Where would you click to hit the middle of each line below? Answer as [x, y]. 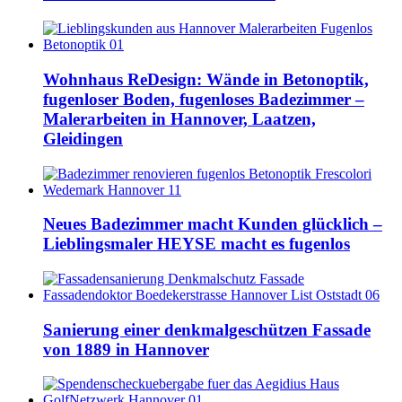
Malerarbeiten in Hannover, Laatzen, [179, 118]
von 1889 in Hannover [126, 349]
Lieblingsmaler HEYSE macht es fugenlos [197, 244]
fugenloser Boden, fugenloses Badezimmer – [204, 99]
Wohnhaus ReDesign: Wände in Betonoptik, [206, 79]
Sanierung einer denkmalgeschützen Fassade [207, 329]
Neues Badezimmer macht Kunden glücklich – [213, 224]
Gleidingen [83, 138]
